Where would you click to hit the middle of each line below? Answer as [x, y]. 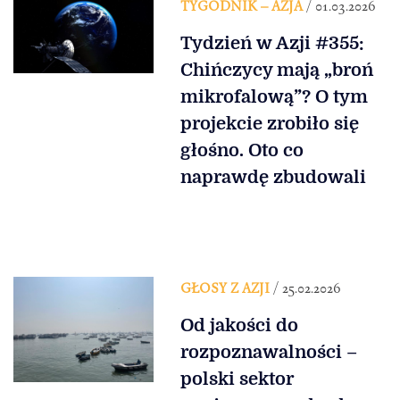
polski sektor [237, 379]
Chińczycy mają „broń [276, 71]
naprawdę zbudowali [273, 178]
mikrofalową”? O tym [274, 97]
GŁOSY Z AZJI [225, 288]
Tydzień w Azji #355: [272, 44]
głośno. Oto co [242, 151]
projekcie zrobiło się [269, 124]
